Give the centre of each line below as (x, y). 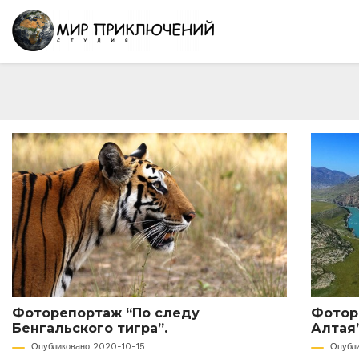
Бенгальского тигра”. (90, 329)
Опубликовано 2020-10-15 (88, 347)
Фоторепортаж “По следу (106, 313)
